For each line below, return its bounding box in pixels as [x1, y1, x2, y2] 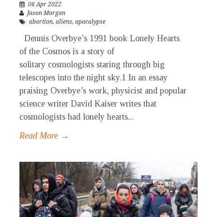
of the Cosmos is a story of [19, 46, 114, 57]
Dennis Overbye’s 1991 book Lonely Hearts [19, 33, 180, 44]
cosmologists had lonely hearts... [19, 112, 134, 122]
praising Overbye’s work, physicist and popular [19, 86, 186, 96]
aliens [56, 18, 72, 26]
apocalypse [75, 18, 106, 26]
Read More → [19, 131, 69, 141]
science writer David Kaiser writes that [19, 99, 156, 109]
